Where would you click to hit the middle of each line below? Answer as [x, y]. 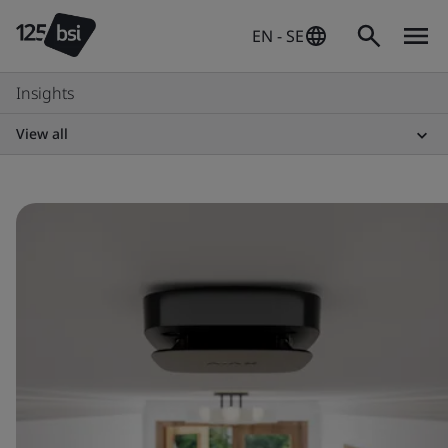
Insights [45, 93]
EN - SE [278, 36]
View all [42, 133]
